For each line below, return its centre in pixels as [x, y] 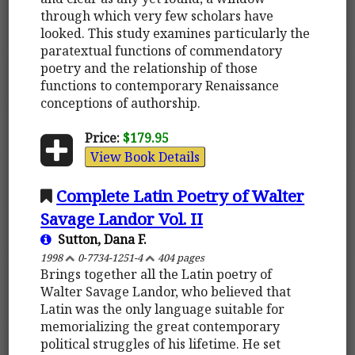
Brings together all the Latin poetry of [157, 274]
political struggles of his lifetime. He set [161, 344]
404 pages [180, 257]
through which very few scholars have [157, 15]
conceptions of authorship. [121, 103]
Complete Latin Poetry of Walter [181, 195]
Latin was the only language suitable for [163, 309]
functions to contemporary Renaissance [160, 85]
